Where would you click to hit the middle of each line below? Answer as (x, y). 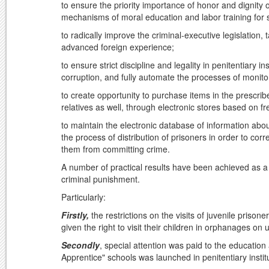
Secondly (80, 245)
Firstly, (75, 215)
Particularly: (83, 197)
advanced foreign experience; (118, 47)
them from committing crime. (116, 149)
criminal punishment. (101, 179)
